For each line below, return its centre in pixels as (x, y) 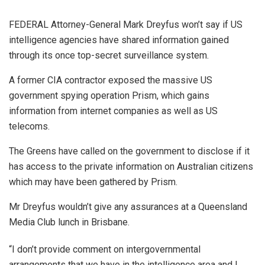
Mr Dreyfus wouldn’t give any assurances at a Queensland (128, 207)
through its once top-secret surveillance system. (109, 56)
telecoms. (29, 127)
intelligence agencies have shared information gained (119, 40)
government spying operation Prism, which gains (109, 96)
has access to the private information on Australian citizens (131, 167)
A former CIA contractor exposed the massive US (111, 80)
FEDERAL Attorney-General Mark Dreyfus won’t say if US (126, 25)
